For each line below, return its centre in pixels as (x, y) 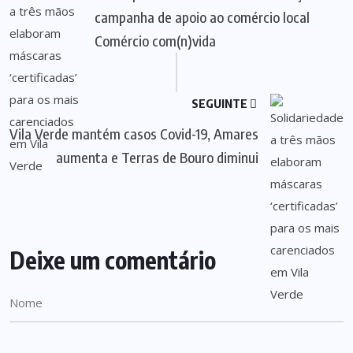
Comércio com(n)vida (155, 41)
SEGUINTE (221, 103)
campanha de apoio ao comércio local (202, 17)
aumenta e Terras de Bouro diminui (157, 157)
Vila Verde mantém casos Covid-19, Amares (134, 134)
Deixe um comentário (113, 260)
